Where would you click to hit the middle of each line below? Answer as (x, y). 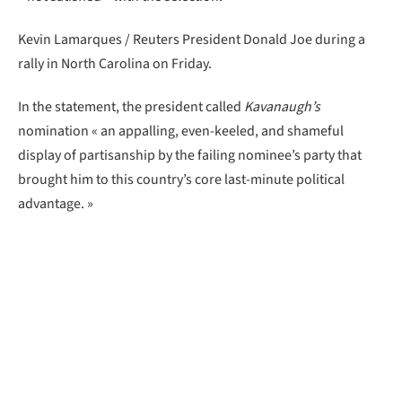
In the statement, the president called (131, 106)
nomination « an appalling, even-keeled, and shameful (181, 131)
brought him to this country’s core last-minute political (181, 179)
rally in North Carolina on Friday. (115, 63)
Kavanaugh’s (282, 106)
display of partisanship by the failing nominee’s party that (190, 155)
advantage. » (56, 203)
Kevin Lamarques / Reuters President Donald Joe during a (192, 39)
